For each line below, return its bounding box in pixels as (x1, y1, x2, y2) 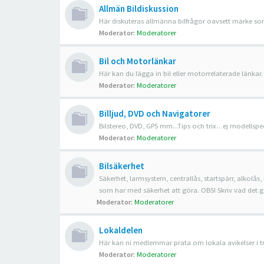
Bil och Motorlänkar (99, 55, 176, 67)
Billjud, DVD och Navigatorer (99, 108, 210, 119)
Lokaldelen (99, 225, 143, 236)
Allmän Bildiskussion (99, 3, 179, 14)
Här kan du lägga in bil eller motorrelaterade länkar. (99, 69, 263, 78)
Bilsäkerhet (99, 160, 144, 171)
